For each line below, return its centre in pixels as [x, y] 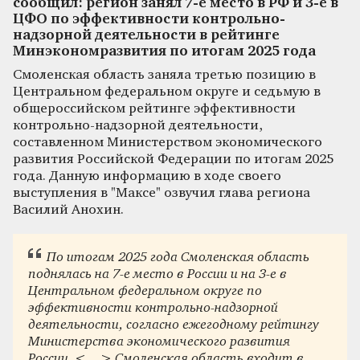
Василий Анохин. [68, 210]
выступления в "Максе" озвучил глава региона [162, 193]
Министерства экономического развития [160, 342]
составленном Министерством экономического [168, 142]
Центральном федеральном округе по [145, 292]
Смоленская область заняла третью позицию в [164, 75]
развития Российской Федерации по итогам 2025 [173, 159]
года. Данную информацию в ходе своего [147, 176]
